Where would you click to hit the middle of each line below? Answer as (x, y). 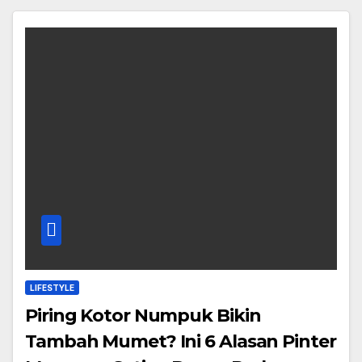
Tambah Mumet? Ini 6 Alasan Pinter (103, 342)
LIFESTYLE (52, 288)
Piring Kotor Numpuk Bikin (143, 316)
